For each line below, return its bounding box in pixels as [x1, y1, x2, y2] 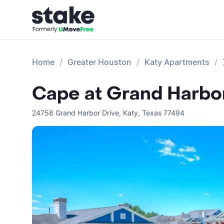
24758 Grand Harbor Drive [32, 108, 119, 117]
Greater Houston [67, 57, 131, 67]
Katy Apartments [144, 57, 209, 67]
